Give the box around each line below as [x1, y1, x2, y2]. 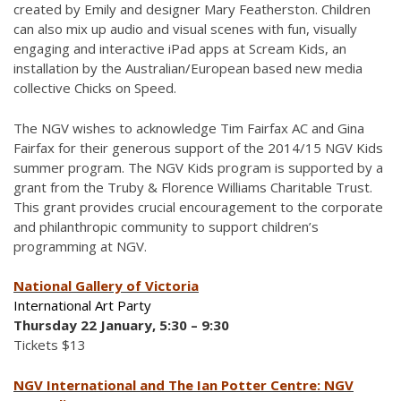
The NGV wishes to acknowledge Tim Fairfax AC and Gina [13, 118, 364, 137]
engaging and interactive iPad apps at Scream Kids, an [13, 39, 346, 57]
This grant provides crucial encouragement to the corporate [13, 197, 383, 216]
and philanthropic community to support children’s [13, 217, 319, 235]
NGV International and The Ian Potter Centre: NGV [13, 375, 354, 394]
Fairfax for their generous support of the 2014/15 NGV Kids [13, 138, 383, 157]
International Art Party [13, 296, 151, 314]
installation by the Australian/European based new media [13, 59, 363, 77]
